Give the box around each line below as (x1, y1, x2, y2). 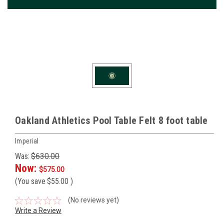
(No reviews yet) (67, 196, 119, 204)
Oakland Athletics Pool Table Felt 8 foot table (15, 114, 208, 127)
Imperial (15, 137, 38, 145)
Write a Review (15, 206, 61, 215)
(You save (15, 176, 45, 186)
